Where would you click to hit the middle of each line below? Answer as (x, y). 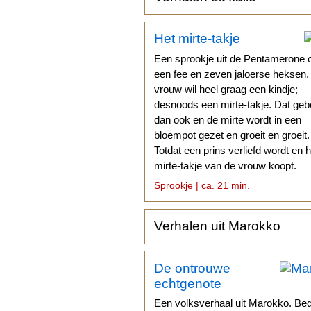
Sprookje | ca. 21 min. (202, 185)
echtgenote (188, 283)
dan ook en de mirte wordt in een (228, 120)
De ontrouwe (193, 268)
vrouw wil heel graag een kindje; (226, 90)
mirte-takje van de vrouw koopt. (226, 166)
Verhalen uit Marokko (218, 226)
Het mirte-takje (197, 39)
